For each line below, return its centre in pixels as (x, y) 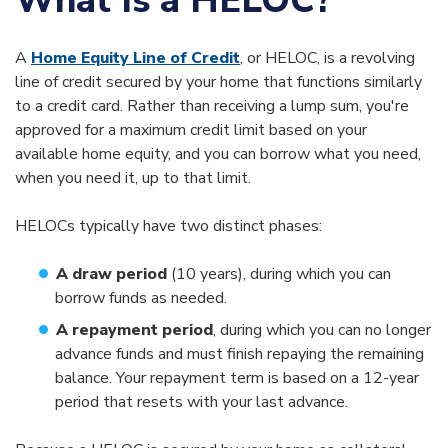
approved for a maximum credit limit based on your (191, 130)
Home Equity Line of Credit (135, 58)
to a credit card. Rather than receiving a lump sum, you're (212, 106)
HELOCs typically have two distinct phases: (170, 226)
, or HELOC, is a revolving (327, 58)
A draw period (111, 274)
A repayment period (134, 330)
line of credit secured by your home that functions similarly (218, 82)
